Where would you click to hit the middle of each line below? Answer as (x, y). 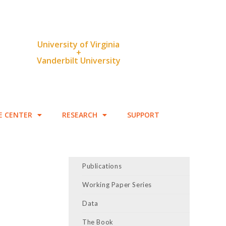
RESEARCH (80, 115)
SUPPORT (143, 115)
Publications (102, 166)
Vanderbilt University (78, 61)
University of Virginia (79, 44)
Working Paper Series (117, 185)
